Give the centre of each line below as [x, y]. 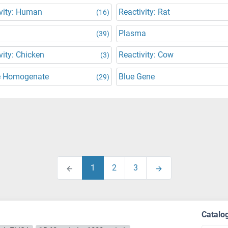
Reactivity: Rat [144, 12]
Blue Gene [137, 77]
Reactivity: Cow [146, 55]
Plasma [132, 33]
